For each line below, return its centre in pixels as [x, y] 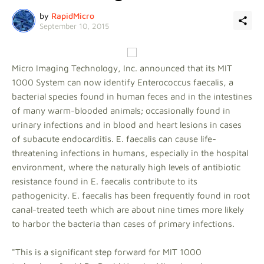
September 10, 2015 [74, 26]
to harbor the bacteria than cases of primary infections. [123, 224]
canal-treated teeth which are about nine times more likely [128, 209]
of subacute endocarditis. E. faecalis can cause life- [114, 139]
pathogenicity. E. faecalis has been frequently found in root [131, 195]
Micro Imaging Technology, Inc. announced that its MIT [122, 68]
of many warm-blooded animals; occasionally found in [121, 110]
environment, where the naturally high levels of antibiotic [126, 167]
